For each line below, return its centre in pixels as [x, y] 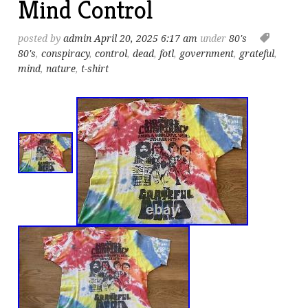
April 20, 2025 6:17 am [146, 39]
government [207, 54]
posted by [41, 39]
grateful [257, 54]
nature [61, 69]
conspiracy [66, 54]
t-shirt [95, 69]
